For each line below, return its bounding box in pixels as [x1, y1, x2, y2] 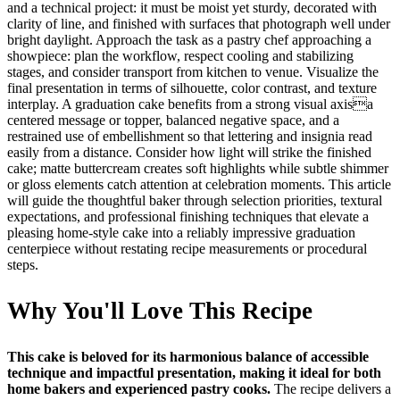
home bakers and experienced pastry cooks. [7, 380, 271, 396]
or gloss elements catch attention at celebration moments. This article [7, 176, 391, 192]
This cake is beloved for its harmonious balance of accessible [7, 348, 369, 364]
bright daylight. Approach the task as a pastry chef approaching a [7, 31, 371, 47]
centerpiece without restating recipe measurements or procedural [7, 240, 367, 256]
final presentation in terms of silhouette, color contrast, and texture [7, 79, 377, 96]
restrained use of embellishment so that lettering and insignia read [7, 128, 372, 144]
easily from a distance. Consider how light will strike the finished [7, 144, 371, 160]
